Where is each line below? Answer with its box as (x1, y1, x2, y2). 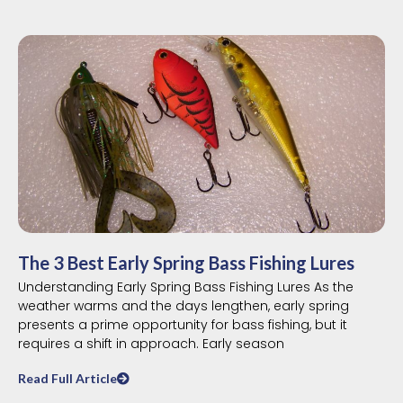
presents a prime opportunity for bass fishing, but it (18, 315, 347, 334)
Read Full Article (18, 370, 117, 386)
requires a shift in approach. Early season (18, 334, 284, 353)
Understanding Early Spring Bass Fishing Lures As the (18, 277, 354, 296)
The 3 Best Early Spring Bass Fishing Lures (18, 251, 354, 273)
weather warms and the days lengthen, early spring (18, 296, 349, 315)
